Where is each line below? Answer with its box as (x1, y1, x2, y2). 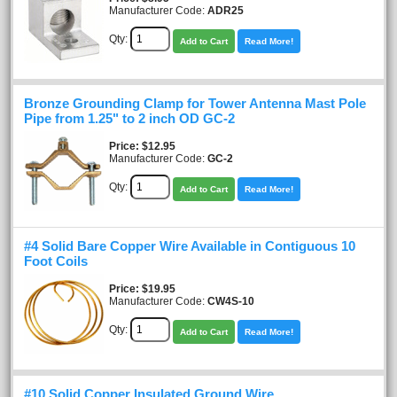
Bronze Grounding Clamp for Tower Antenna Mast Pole (24, 96, 366, 111)
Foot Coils (24, 253, 88, 269)
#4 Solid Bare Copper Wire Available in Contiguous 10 (24, 238, 355, 253)
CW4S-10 (207, 294, 254, 307)
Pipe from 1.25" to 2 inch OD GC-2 (24, 111, 235, 126)
